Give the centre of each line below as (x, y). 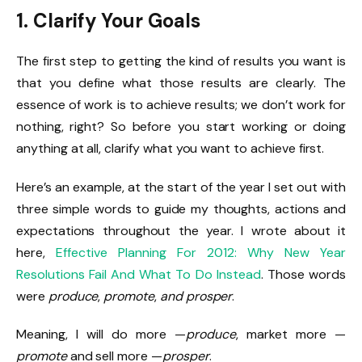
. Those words (303, 274)
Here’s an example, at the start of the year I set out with (181, 187)
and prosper (196, 296)
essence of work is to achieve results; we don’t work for (181, 104)
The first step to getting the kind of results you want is (181, 61)
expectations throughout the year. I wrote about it (181, 230)
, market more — (290, 335)
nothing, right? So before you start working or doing (181, 126)
